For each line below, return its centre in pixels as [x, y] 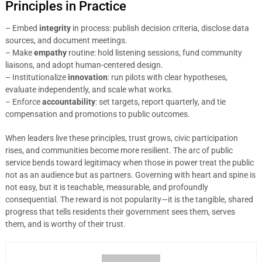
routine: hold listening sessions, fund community [154, 53]
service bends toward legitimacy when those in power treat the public [129, 163]
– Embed [22, 28]
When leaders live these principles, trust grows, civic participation [121, 138]
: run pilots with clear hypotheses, [167, 77]
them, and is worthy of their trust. [65, 224]
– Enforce [23, 102]
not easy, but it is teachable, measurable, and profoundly [106, 187]
